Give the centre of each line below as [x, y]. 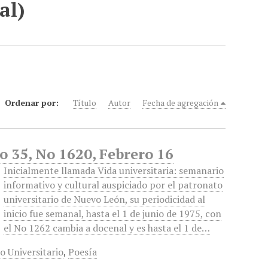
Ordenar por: [33, 103]
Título [85, 103]
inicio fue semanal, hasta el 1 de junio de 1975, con [113, 214]
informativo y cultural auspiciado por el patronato [113, 185]
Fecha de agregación [181, 103]
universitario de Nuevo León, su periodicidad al [105, 199]
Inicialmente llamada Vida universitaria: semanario [114, 170]
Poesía [83, 252]
